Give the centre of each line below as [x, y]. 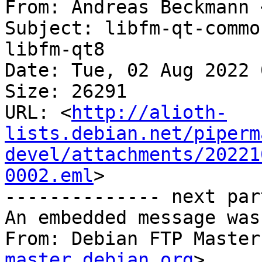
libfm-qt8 [55, 49]
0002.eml [49, 176]
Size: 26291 [66, 92]
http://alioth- [149, 113]
